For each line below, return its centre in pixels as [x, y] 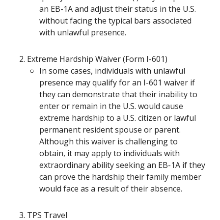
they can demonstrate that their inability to [118, 94]
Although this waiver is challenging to [109, 141]
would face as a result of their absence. [111, 189]
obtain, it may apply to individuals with [110, 153]
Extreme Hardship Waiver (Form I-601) [97, 59]
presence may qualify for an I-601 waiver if [117, 82]
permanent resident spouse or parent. [110, 130]
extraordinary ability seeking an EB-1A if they [122, 165]
